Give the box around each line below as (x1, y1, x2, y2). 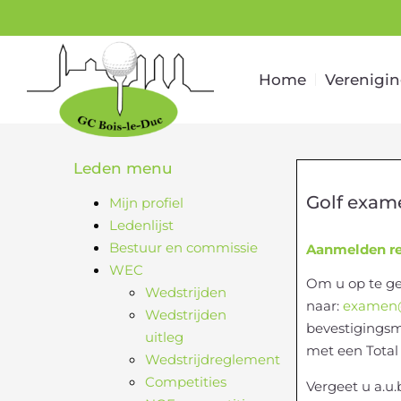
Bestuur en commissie (109, 239, 258, 256)
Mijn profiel (109, 194, 183, 211)
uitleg (145, 328, 183, 346)
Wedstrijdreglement (145, 351, 280, 368)
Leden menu (73, 159, 173, 177)
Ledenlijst (109, 217, 174, 234)
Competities (145, 373, 226, 390)
